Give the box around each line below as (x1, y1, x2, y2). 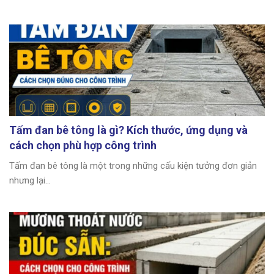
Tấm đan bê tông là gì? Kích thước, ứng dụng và (9, 124, 248, 137)
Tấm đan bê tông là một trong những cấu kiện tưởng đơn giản (9, 160, 257, 172)
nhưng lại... (9, 175, 51, 187)
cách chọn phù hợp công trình (9, 139, 157, 152)
